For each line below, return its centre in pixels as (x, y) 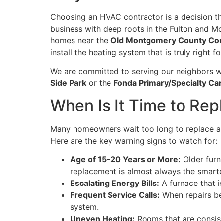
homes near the (80, 40)
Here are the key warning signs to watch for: (134, 140)
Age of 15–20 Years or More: (125, 160)
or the (100, 83)
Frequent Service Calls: (115, 195)
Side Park (68, 83)
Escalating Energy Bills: (115, 183)
